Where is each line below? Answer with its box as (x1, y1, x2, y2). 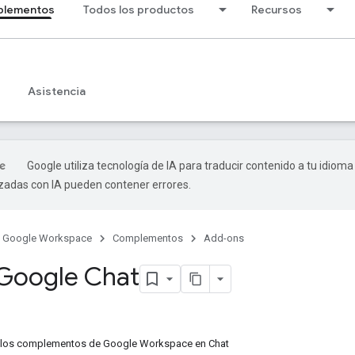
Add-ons (204, 232, 244, 244)
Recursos (251, 2, 302, 17)
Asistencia (28, 84, 86, 98)
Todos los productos (83, 2, 194, 17)
